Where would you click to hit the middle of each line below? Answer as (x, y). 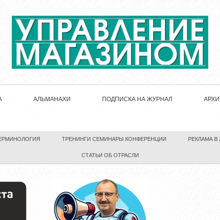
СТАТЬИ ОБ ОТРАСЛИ (110, 155)
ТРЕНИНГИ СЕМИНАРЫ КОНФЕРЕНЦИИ (114, 139)
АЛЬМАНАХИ (52, 99)
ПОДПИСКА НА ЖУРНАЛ (137, 99)
